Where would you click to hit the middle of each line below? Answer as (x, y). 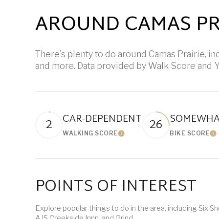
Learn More (141, 136)
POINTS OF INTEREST (116, 187)
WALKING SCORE (90, 133)
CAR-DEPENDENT (102, 119)
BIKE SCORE (190, 133)
